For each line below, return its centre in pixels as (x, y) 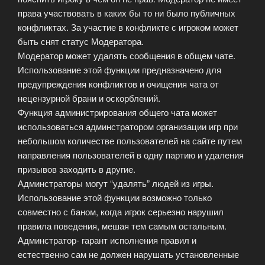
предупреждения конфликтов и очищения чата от (118, 83)
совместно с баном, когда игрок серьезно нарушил (121, 211)
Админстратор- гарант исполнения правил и (107, 240)
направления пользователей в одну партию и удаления (131, 154)
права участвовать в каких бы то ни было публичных (127, 12)
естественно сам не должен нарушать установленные (128, 254)
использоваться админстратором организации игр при (128, 126)
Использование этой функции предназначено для (119, 69)
